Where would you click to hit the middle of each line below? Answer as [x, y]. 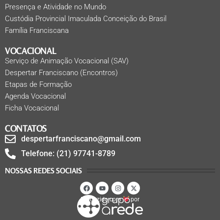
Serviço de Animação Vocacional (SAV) [67, 61]
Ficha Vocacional [32, 108]
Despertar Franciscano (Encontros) [61, 73]
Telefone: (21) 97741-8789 [68, 153]
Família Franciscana [37, 30]
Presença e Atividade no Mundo [55, 7]
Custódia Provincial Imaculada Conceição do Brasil [86, 19]
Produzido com [101, 199]
